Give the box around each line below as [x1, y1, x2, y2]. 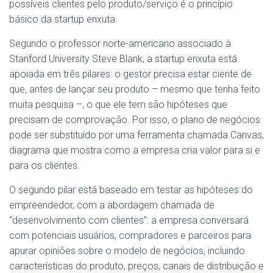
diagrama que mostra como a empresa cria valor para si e [9, 144, 260, 156]
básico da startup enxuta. [9, 13, 118, 25]
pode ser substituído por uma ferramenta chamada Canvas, [9, 129, 264, 141]
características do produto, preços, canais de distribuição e [9, 260, 264, 272]
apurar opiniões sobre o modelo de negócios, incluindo [9, 245, 245, 257]
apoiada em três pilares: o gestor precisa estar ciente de [9, 68, 252, 80]
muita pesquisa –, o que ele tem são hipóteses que [9, 99, 227, 110]
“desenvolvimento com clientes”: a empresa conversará [9, 214, 249, 226]
